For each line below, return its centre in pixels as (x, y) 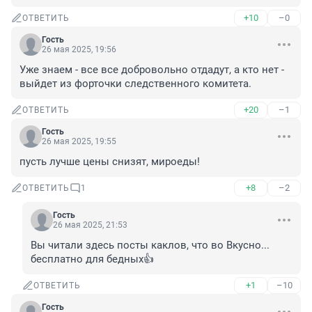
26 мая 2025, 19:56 (79, 50)
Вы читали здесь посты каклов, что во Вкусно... (150, 245)
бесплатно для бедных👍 (92, 259)
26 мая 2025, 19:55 (79, 142)
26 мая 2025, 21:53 (90, 225)
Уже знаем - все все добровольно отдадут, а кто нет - (152, 70)
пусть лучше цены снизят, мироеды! (110, 162)
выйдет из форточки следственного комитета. (135, 84)
